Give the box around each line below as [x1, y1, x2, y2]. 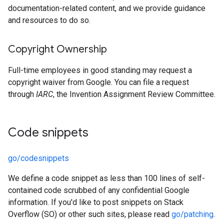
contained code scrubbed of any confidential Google [8, 185, 189, 195]
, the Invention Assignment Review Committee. [53, 89, 215, 99]
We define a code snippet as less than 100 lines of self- [8, 173, 205, 183]
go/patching [171, 209, 213, 219]
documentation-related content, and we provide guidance [8, 3, 205, 13]
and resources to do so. [8, 15, 90, 25]
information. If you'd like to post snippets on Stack [8, 197, 183, 207]
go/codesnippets [8, 153, 69, 163]
